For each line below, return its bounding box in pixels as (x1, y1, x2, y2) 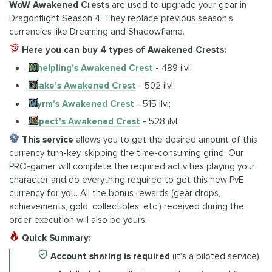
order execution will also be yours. (9, 214, 147, 225)
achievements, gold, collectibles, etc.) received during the (9, 200, 244, 212)
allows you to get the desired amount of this (73, 134, 257, 145)
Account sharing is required (47, 251, 172, 262)
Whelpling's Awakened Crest (29, 62, 154, 73)
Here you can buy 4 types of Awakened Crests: (19, 44, 226, 55)
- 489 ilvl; (153, 62, 192, 73)
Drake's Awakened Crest (29, 80, 137, 91)
